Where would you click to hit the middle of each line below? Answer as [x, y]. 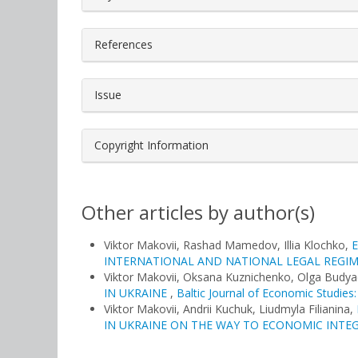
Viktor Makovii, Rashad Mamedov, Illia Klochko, [228, 245]
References [123, 44]
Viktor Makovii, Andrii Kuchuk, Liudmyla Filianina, [230, 309]
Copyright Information [151, 145]
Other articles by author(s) [198, 212]
